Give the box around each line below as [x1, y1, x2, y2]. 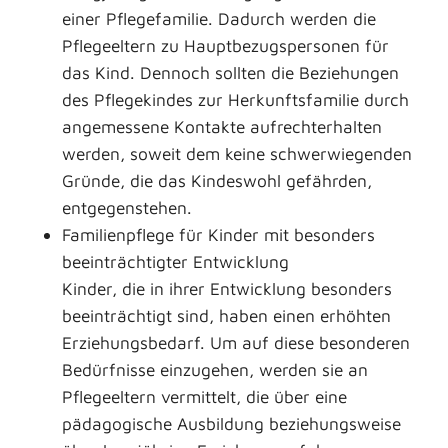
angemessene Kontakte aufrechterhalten [62, 115, 382, 137]
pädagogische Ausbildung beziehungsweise [62, 412, 401, 434]
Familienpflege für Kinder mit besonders [62, 223, 375, 245]
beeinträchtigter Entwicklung [62, 250, 289, 272]
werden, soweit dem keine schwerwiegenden [62, 142, 412, 164]
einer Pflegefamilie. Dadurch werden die [62, 7, 376, 29]
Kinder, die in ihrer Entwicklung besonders [62, 277, 392, 299]
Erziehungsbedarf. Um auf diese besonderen [62, 331, 410, 353]
